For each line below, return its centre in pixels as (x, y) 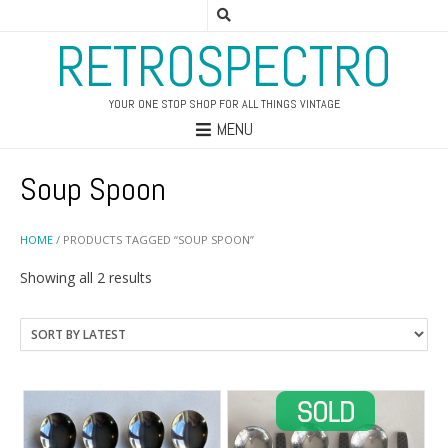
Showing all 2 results (86, 277)
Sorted (172, 276)
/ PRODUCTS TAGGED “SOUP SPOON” (153, 240)
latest (169, 318)
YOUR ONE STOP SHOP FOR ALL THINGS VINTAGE (224, 104)
